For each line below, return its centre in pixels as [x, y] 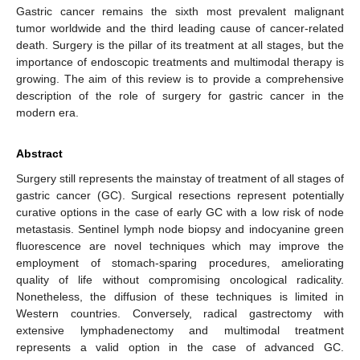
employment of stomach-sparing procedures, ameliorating [180, 262]
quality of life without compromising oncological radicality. [180, 279]
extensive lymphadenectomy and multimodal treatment [180, 330]
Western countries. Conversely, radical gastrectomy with [180, 313]
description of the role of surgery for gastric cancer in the [180, 95]
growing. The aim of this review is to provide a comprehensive [180, 78]
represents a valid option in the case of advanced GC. [180, 347]
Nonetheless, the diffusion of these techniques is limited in [180, 296]
